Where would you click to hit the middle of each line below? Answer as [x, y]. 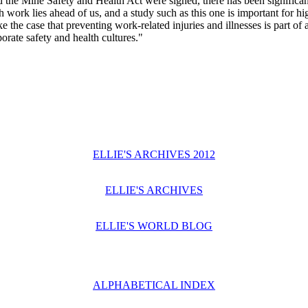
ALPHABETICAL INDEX [154, 285]
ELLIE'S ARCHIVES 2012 [154, 154]
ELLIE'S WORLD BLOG [154, 226]
